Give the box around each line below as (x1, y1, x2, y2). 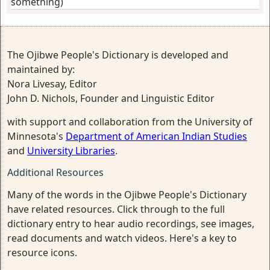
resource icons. (7, 245, 77, 259)
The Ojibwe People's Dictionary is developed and (7, 48, 228, 61)
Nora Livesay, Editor (7, 77, 97, 90)
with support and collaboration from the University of (7, 115, 253, 128)
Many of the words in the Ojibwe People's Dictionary (7, 187, 246, 201)
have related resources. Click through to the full (7, 202, 225, 216)
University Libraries (27, 143, 115, 157)
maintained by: (7, 62, 75, 76)
